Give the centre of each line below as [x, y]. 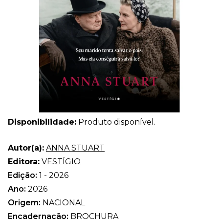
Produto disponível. [116, 122]
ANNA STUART [75, 148]
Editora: [24, 161]
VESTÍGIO [61, 161]
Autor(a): [26, 148]
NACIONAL [64, 202]
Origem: [25, 202]
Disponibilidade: [42, 122]
